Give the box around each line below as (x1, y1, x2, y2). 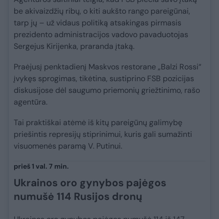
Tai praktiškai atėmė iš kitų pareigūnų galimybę (14, 117, 182, 128)
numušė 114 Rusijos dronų (14, 190, 142, 204)
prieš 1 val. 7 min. (14, 162, 69, 171)
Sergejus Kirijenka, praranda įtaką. (14, 41, 134, 52)
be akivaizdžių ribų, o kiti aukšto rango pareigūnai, (14, 6, 190, 17)
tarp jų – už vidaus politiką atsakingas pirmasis (14, 18, 181, 28)
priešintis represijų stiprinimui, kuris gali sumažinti (14, 129, 192, 140)
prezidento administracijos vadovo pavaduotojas (14, 29, 188, 40)
